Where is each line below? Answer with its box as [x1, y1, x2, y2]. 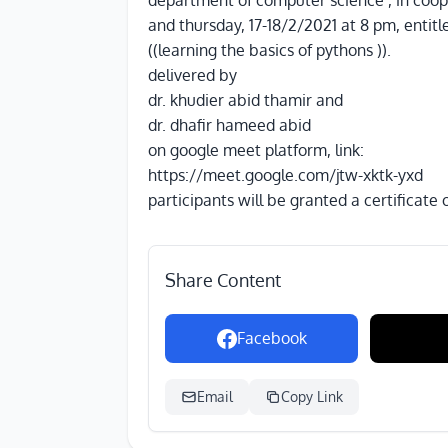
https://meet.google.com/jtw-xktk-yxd [148, 165, 423, 185]
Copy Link [281, 388, 343, 405]
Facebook [236, 328, 307, 348]
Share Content [165, 269, 281, 291]
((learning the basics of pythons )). [148, 40, 391, 60]
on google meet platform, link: [148, 140, 364, 160]
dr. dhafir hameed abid [148, 115, 311, 135]
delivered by [148, 65, 237, 85]
